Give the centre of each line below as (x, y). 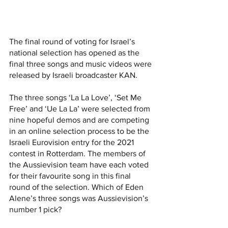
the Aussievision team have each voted (80, 165)
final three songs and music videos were (81, 64)
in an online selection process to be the (80, 131)
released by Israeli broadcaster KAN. (74, 75)
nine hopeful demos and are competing (80, 120)
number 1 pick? (35, 210)
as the (129, 53)
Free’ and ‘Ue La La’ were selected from (81, 109)
